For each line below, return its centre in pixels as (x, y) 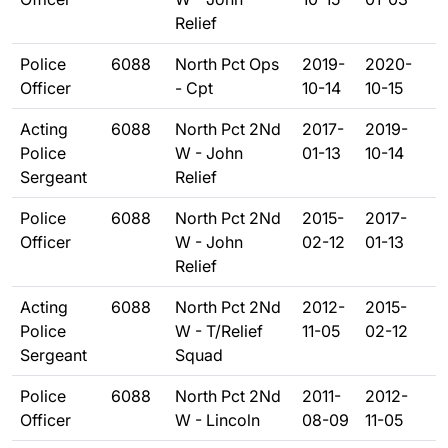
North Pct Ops (227, 64)
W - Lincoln (217, 420)
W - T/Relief (219, 331)
